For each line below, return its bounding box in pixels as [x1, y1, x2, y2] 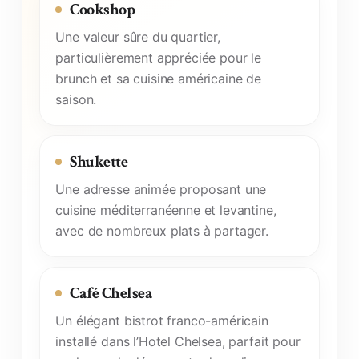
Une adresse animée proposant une [55, 180, 267, 197]
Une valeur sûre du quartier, [55, 28, 220, 45]
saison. [55, 91, 97, 107]
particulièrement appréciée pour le [55, 49, 261, 66]
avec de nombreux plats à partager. [55, 222, 268, 239]
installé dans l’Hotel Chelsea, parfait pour [55, 333, 301, 349]
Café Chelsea [70, 282, 153, 304]
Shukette [70, 151, 128, 172]
